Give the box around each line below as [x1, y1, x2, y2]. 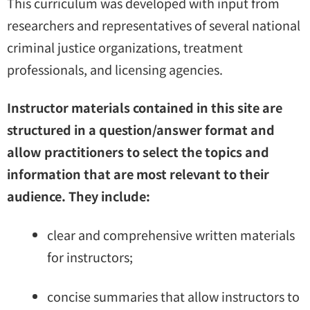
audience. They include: [7, 187, 150, 206]
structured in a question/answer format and [7, 120, 275, 139]
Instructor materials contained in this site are [7, 98, 282, 117]
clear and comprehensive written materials [47, 225, 295, 244]
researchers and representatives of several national [7, 16, 300, 35]
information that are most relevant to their [7, 165, 269, 183]
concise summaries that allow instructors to [47, 287, 300, 306]
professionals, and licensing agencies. [7, 60, 223, 79]
